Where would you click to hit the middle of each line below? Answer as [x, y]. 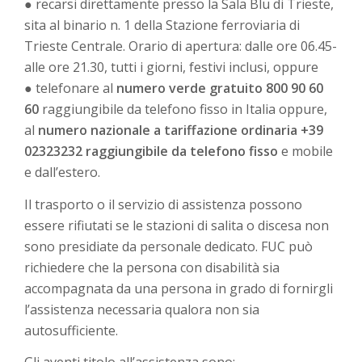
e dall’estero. [62, 172]
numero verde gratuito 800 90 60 [220, 88]
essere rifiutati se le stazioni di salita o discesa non [177, 225]
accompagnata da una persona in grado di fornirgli [179, 288]
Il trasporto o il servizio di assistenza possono [163, 204]
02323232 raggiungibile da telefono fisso [151, 151]
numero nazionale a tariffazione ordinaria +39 [181, 130]
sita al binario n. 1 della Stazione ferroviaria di [162, 25]
